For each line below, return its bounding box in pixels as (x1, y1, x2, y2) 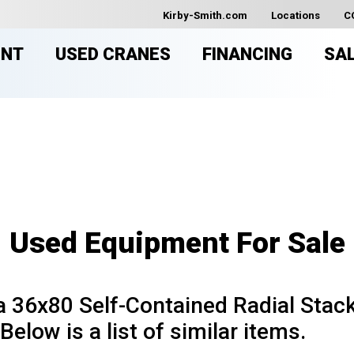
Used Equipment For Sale (9, 226, 345, 260)
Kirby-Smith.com (163, 9, 247, 21)
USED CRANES (55, 44, 171, 64)
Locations (271, 9, 320, 21)
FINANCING (202, 44, 293, 64)
